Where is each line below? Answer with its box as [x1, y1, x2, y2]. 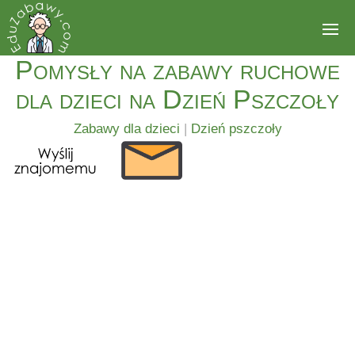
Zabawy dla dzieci [73, 121, 180, 136]
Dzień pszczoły [190, 121, 282, 136]
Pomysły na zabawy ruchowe [15, 55, 340, 85]
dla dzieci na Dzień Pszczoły [16, 84, 339, 114]
